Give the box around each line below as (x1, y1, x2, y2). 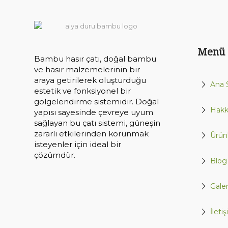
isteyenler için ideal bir (34, 139, 121, 149)
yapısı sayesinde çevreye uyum (34, 107, 153, 117)
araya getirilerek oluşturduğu (34, 75, 146, 85)
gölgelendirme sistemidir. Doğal (34, 97, 159, 106)
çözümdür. (34, 150, 75, 160)
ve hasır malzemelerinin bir (34, 65, 140, 74)
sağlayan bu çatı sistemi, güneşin (34, 118, 160, 128)
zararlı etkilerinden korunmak (34, 129, 149, 138)
